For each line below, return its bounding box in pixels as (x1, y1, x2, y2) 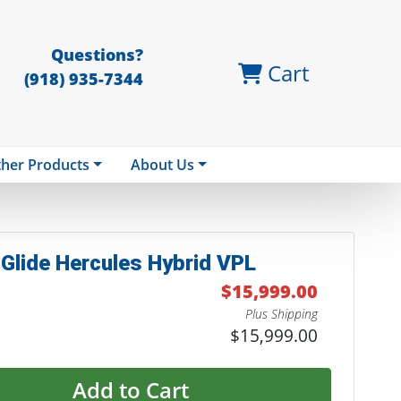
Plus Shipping (244, 305, 318, 323)
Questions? (50, 43, 143, 66)
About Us (131, 155, 194, 175)
